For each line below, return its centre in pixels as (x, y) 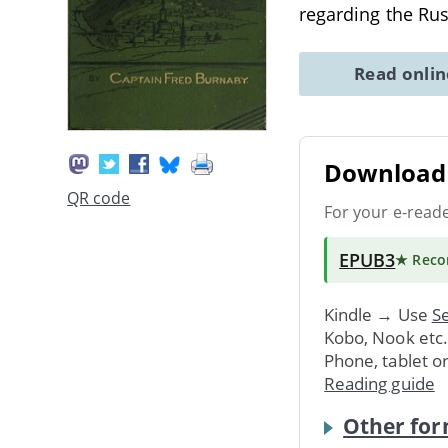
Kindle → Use (378, 314)
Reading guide (379, 383)
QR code (99, 198)
